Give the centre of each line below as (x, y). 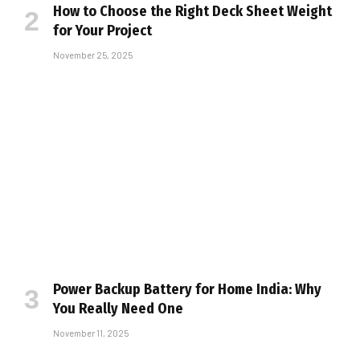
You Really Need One (118, 309)
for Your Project (102, 30)
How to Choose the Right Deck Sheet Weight (192, 11)
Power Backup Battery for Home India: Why (187, 289)
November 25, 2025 (93, 55)
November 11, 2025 (91, 333)
